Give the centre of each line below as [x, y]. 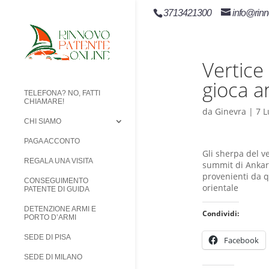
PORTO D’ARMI [50, 218]
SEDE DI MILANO [53, 257]
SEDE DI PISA [47, 237]
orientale [220, 188]
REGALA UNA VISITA [59, 161]
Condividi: [220, 213]
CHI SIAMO [43, 122]
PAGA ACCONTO [52, 141]
